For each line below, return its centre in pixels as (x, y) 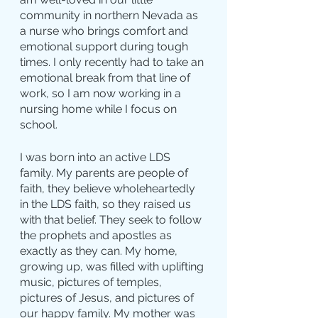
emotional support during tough (105, 47)
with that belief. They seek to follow (112, 220)
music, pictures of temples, (92, 283)
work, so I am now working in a (102, 94)
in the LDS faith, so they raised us (107, 204)
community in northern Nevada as (110, 16)
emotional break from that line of (106, 78)
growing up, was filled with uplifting (113, 267)
